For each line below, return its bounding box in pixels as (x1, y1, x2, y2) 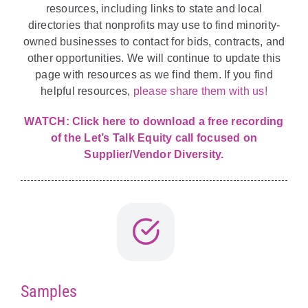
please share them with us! (133, 85, 267, 98)
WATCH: (24, 115, 73, 128)
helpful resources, (41, 85, 133, 98)
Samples (20, 281, 77, 301)
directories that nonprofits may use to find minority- (27, 19, 280, 32)
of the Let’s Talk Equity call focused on (50, 132, 258, 144)
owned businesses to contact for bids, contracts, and (23, 36, 285, 48)
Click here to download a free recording (72, 115, 284, 128)
